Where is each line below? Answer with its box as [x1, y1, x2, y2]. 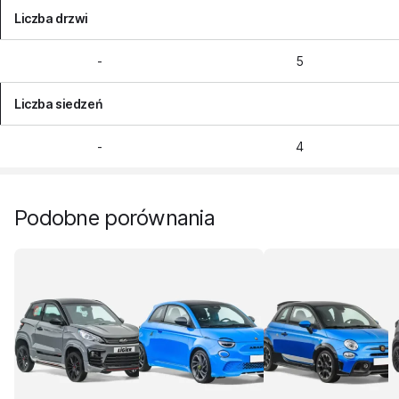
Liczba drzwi [14, 10, 88, 26]
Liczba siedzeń [14, 95, 103, 111]
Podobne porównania [27, 204, 216, 231]
